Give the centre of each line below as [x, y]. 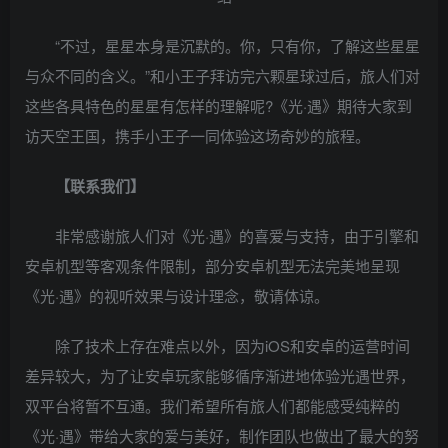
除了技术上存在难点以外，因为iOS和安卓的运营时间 [232, 345]
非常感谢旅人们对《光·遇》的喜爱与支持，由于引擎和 [237, 235]
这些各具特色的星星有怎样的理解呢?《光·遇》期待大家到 [218, 105]
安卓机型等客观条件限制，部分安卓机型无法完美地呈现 [212, 265]
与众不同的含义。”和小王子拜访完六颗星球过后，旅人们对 [222, 75]
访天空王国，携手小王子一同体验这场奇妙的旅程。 [197, 135]
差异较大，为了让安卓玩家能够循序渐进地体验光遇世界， [220, 375]
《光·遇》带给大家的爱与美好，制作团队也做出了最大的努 [222, 435]
